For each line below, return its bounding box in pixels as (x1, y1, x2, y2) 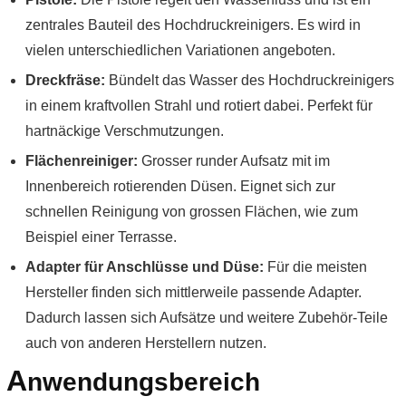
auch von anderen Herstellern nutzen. (25, 335, 266, 351)
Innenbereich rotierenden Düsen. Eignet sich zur (25, 179, 335, 194)
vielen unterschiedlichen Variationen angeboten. (25, 43, 335, 58)
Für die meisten (264, 259, 367, 275)
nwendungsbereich (27, 368, 260, 396)
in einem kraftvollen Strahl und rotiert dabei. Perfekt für (25, 98, 372, 113)
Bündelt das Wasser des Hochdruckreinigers (105, 72, 394, 88)
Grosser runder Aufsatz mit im (138, 153, 330, 169)
